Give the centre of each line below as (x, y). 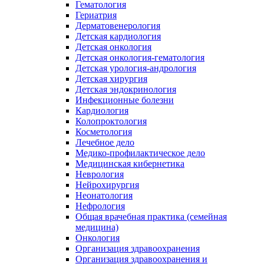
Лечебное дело (105, 142)
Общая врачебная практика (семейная (151, 216)
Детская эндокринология (126, 89)
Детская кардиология (118, 36)
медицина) (97, 227)
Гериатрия (96, 15)
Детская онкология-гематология (140, 57)
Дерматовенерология (118, 25)
